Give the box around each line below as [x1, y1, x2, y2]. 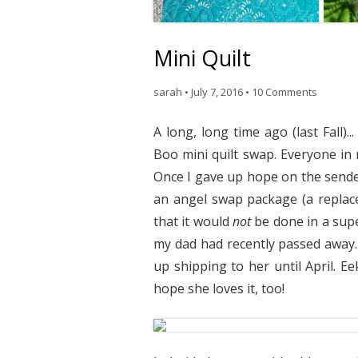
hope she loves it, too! [153, 280, 284, 298]
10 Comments [252, 85, 317, 100]
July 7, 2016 [191, 85, 243, 100]
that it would [153, 213, 233, 231]
